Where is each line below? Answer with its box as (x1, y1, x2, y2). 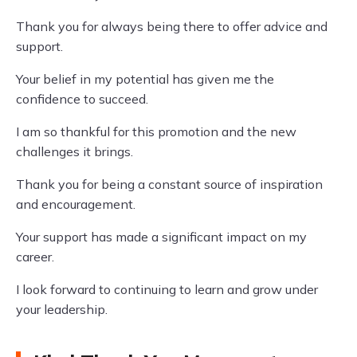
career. (16, 249, 54, 265)
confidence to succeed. (16, 91, 148, 107)
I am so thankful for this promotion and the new (16, 124, 296, 139)
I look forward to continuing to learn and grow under (16, 281, 318, 297)
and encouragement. (16, 196, 135, 212)
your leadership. (16, 301, 108, 317)
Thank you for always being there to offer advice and (16, 18, 328, 34)
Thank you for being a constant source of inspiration (16, 176, 323, 192)
